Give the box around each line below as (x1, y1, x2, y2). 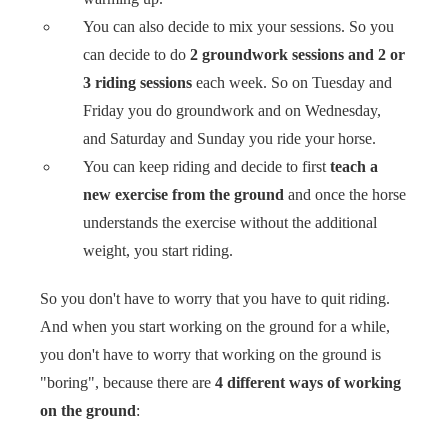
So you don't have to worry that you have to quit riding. (40, 289, 390, 307)
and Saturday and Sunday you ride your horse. (83, 129, 377, 147)
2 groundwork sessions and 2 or (190, 45, 406, 63)
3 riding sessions (83, 73, 193, 91)
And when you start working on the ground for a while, (40, 317, 390, 335)
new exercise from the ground (83, 185, 285, 203)
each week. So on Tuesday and (192, 73, 393, 91)
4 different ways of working (215, 373, 401, 391)
